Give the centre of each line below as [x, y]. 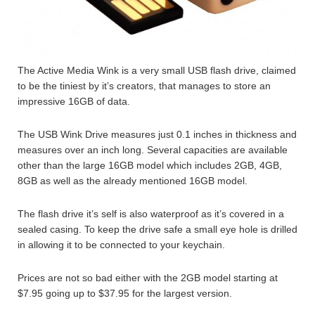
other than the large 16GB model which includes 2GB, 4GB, [150, 165]
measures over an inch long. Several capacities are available [153, 149]
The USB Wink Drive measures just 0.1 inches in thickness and [157, 134]
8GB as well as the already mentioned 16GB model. [133, 180]
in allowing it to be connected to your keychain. [121, 244]
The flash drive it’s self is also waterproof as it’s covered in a [151, 213]
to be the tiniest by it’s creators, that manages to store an [144, 85]
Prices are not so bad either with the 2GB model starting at [148, 277]
